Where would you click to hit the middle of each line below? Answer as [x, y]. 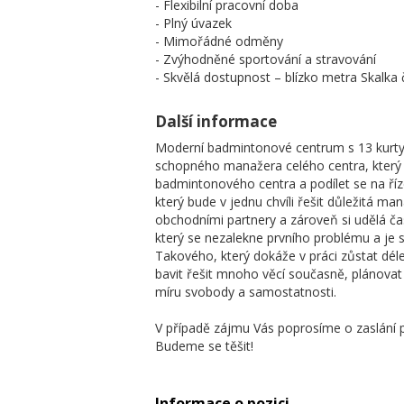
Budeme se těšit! [204, 346]
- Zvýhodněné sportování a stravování [266, 59]
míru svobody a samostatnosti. [246, 292]
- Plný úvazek [193, 23]
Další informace [216, 121]
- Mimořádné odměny [219, 41]
